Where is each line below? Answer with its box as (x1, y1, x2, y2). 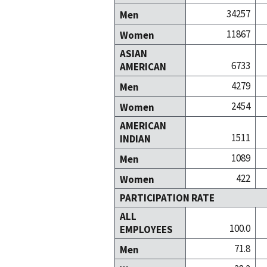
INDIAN (120, 132, 151, 146)
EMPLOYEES (120, 223, 173, 237)
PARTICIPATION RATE (120, 191, 215, 205)
